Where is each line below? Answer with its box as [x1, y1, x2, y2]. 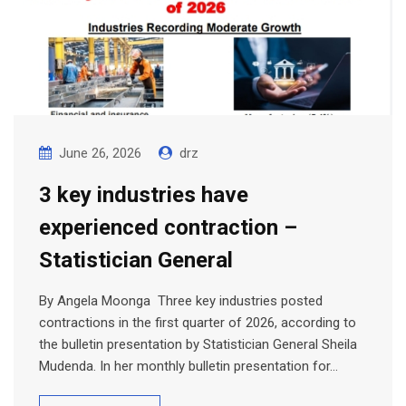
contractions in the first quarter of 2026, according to [39, 314, 356, 331]
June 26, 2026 [59, 144, 141, 161]
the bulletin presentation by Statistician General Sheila [39, 335, 357, 353]
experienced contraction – [39, 214, 297, 240]
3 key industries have [39, 181, 248, 208]
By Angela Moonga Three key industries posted [39, 292, 323, 309]
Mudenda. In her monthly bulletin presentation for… [39, 357, 338, 374]
